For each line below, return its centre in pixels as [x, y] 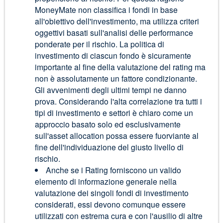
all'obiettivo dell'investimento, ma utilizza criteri [117, 21]
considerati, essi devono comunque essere [110, 204]
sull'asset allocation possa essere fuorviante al [116, 136]
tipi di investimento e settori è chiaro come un [114, 113]
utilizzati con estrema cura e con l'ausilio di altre [118, 216]
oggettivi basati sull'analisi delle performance [114, 33]
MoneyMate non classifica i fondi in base [106, 10]
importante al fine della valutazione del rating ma [120, 67]
